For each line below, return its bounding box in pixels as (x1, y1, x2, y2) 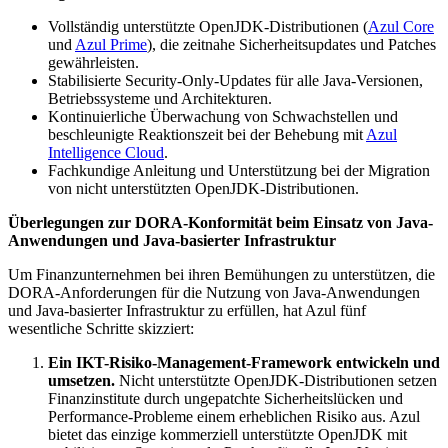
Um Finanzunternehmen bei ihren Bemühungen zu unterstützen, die (8, 265, 435, 283)
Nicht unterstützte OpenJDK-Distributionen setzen (119, 371, 437, 389)
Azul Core (368, 17, 434, 35)
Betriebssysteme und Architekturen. (48, 89, 272, 107)
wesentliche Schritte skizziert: (8, 319, 194, 337)
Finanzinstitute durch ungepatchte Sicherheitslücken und (48, 389, 403, 407)
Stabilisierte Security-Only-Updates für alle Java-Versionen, (48, 71, 423, 89)
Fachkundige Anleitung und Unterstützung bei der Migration (48, 161, 430, 179)
